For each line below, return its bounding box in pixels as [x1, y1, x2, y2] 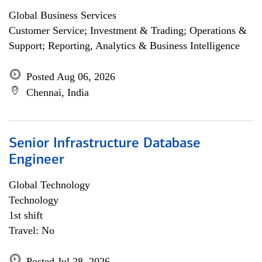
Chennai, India [26, 87, 89, 98]
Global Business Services [9, 9, 116, 21]
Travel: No [9, 225, 54, 236]
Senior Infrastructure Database [9, 137, 201, 151]
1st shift [9, 209, 43, 221]
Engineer [9, 153, 64, 167]
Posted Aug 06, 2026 [26, 71, 115, 82]
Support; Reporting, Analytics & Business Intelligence [9, 40, 240, 51]
